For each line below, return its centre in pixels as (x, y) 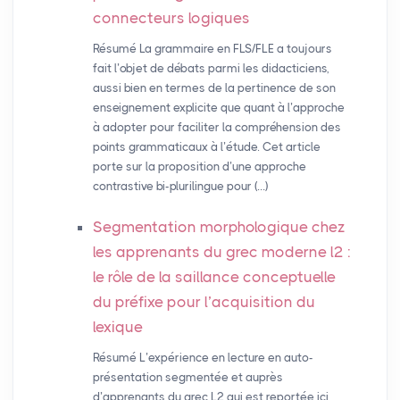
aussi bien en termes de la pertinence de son (214, 88)
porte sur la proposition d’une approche (199, 167)
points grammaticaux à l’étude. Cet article (206, 147)
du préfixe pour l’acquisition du (204, 302)
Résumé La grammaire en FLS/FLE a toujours (212, 49)
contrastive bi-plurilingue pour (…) (180, 187)
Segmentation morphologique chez (219, 227)
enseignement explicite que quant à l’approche (218, 108)
